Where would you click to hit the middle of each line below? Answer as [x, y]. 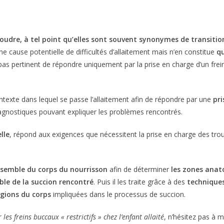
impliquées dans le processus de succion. [118, 194]
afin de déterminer [139, 169]
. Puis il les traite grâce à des [140, 182]
